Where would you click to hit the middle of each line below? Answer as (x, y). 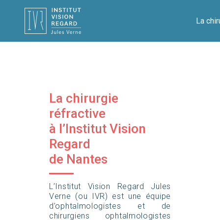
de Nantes (78, 159)
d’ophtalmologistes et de (110, 206)
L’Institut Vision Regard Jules (110, 186)
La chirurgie (84, 98)
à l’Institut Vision (97, 129)
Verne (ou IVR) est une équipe (110, 196)
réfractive (77, 113)
